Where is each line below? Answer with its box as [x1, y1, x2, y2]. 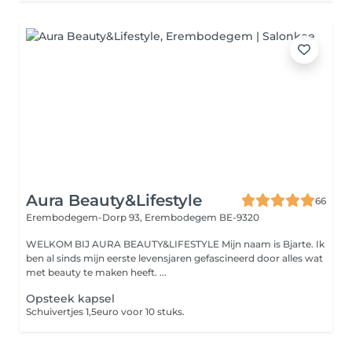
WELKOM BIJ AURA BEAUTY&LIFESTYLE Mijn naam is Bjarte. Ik [26, 238, 222, 250]
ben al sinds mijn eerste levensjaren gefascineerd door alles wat [26, 252, 323, 264]
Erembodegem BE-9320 [145, 211, 259, 223]
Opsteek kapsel [26, 291, 115, 306]
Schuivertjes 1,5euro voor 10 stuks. [26, 306, 185, 317]
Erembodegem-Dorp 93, [26, 211, 145, 223]
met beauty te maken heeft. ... [26, 266, 167, 278]
